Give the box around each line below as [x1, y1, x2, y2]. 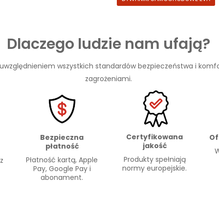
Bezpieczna [40, 132, 84, 142]
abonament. [41, 172, 84, 182]
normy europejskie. [122, 163, 187, 173]
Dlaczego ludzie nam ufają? [6, 34, 210, 55]
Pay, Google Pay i [33, 163, 91, 174]
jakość [142, 140, 167, 151]
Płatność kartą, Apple [26, 154, 98, 165]
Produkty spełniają [123, 154, 186, 164]
